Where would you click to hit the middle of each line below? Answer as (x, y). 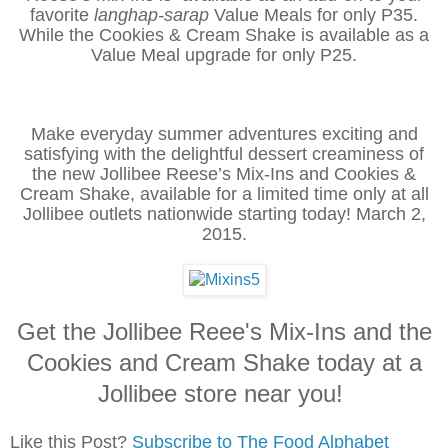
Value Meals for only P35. (313, 14)
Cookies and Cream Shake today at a (224, 362)
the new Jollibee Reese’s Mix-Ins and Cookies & (224, 173)
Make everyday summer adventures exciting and (224, 133)
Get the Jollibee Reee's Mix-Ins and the (224, 331)
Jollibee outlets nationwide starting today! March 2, (224, 213)
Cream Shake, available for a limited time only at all (224, 193)
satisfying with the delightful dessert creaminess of (224, 153)
